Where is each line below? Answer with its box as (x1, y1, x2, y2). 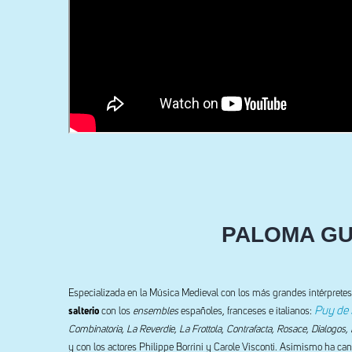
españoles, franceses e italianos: (178, 306, 314, 317)
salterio (68, 306, 99, 317)
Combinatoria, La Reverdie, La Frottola (68, 324, 222, 335)
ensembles (133, 306, 178, 317)
